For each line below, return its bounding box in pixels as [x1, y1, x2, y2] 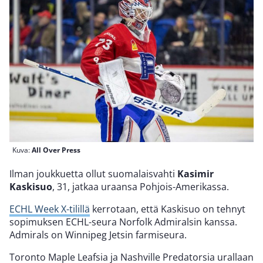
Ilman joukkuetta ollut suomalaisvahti [9, 167, 177, 180]
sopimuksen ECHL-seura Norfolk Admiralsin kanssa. [9, 215, 237, 228]
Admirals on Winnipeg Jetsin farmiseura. [9, 228, 187, 241]
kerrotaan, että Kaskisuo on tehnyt [90, 202, 245, 215]
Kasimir [177, 167, 214, 180]
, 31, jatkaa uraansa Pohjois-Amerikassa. [52, 180, 229, 193]
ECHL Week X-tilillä [9, 202, 90, 215]
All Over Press [32, 144, 80, 155]
